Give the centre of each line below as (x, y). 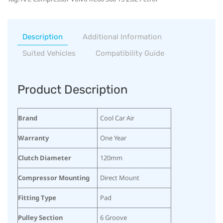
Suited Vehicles (49, 53)
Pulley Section (40, 217)
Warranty (33, 138)
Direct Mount (120, 177)
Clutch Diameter (45, 158)
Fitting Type (37, 197)
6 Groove (113, 217)
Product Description (73, 89)
